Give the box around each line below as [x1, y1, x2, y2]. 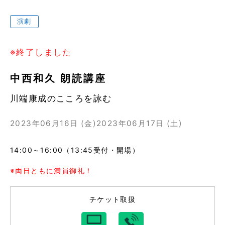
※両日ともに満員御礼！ [10, 166, 93, 175]
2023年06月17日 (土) [96, 118, 182, 128]
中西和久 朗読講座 [10, 72, 106, 84]
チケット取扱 [89, 194, 136, 203]
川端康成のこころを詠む [10, 93, 112, 103]
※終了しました [10, 47, 72, 58]
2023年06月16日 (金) [10, 118, 96, 128]
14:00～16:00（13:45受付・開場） [10, 145, 140, 154]
